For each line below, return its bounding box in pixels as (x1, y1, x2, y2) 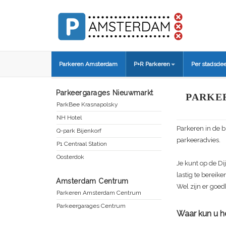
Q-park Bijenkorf (56, 127, 101, 134)
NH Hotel (56, 114, 82, 121)
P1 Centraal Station (56, 140, 107, 147)
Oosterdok (56, 153, 84, 160)
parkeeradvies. (177, 136, 220, 144)
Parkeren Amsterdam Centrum (56, 189, 141, 196)
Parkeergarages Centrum (56, 202, 126, 209)
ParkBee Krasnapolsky (56, 100, 118, 108)
